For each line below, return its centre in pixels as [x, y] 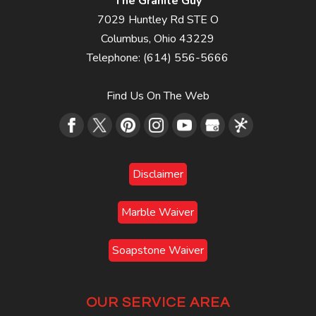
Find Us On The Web [158, 96]
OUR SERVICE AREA [158, 302]
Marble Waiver [158, 212]
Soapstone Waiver [158, 250]
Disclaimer [158, 174]
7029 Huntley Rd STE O [158, 19]
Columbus [125, 38]
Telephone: [115, 57]
